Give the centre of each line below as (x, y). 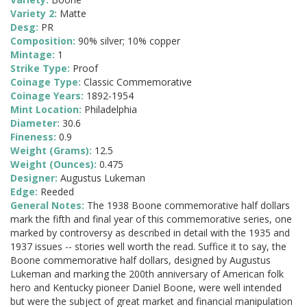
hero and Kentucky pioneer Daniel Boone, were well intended (146, 288)
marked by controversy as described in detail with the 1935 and (150, 233)
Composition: (44, 41)
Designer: (35, 178)
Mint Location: (47, 110)
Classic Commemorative (138, 82)
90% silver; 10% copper (129, 41)
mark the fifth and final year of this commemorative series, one (151, 219)
